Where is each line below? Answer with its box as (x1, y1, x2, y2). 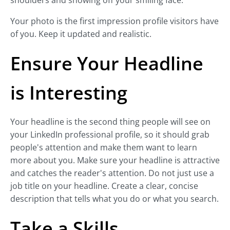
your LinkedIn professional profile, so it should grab (10, 129, 209, 141)
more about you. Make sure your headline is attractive (10, 155, 220, 166)
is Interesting (10, 80, 127, 106)
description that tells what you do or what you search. (10, 193, 219, 205)
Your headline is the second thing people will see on (10, 116, 210, 128)
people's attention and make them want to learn (10, 142, 197, 154)
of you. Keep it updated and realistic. (10, 28, 151, 40)
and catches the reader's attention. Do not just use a (10, 167, 214, 179)
